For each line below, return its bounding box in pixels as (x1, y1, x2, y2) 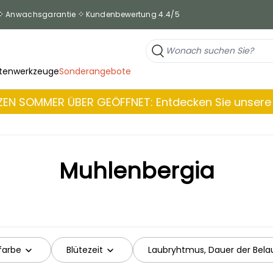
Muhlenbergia (58, 155, 214, 187)
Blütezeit (66, 243, 103, 256)
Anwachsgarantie (5, 9, 76, 19)
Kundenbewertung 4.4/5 (85, 9, 180, 19)
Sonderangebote (59, 65, 131, 77)
